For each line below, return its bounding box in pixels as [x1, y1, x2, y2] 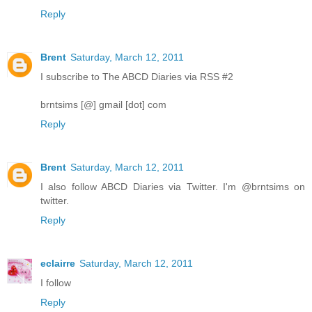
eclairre [40, 258, 75, 270]
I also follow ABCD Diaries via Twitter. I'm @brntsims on [40, 181, 305, 193]
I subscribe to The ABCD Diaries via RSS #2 [40, 71, 233, 83]
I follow [40, 277, 71, 289]
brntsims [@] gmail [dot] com [40, 99, 166, 111]
